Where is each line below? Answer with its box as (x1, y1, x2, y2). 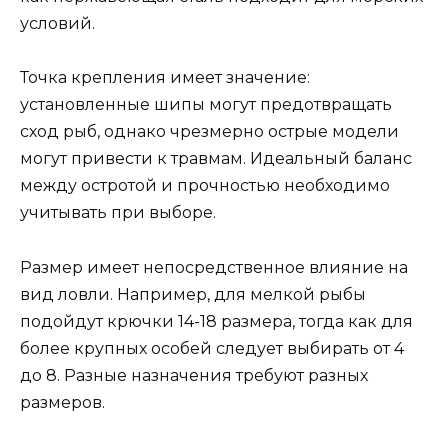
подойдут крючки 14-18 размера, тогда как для (20, 311, 413, 331)
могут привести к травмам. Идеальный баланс (20, 149, 412, 169)
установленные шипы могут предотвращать (20, 95, 392, 115)
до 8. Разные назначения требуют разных (20, 365, 368, 385)
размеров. (20, 392, 105, 412)
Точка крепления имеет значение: (20, 68, 310, 88)
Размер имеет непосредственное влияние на (20, 257, 408, 277)
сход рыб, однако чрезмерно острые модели (20, 122, 399, 142)
